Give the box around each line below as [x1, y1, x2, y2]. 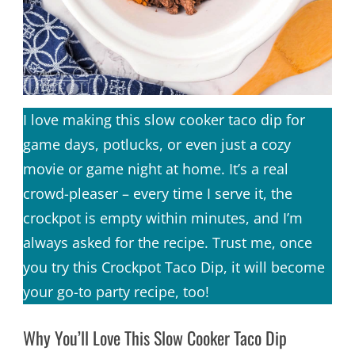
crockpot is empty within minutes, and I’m [22, 208, 303, 227]
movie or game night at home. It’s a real [22, 158, 288, 178]
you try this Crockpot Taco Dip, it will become [22, 257, 325, 277]
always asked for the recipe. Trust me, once [22, 232, 312, 252]
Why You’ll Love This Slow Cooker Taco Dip [22, 324, 287, 350]
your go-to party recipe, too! [22, 281, 209, 301]
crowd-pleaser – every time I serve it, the [22, 183, 292, 203]
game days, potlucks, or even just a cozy [22, 134, 291, 154]
